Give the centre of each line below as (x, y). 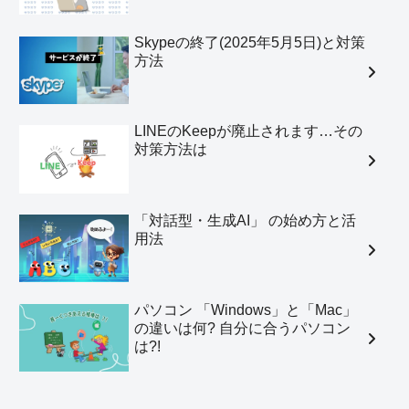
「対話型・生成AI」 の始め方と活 (246, 220)
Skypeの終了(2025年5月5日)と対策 (250, 42)
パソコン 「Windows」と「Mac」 (246, 309)
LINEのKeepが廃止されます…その (249, 131)
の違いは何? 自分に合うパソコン (243, 328)
